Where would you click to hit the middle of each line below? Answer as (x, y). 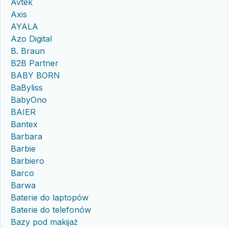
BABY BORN (35, 75)
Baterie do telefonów (51, 209)
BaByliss (27, 87)
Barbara (26, 136)
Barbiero (27, 161)
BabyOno (29, 99)
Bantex (24, 124)
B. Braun (28, 51)
